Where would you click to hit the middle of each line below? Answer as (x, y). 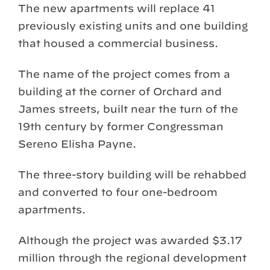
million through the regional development (132, 258)
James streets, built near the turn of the (128, 108)
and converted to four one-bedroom (118, 192)
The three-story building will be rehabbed (132, 175)
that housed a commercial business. (118, 43)
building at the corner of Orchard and (120, 91)
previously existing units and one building (133, 25)
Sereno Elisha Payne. (77, 143)
